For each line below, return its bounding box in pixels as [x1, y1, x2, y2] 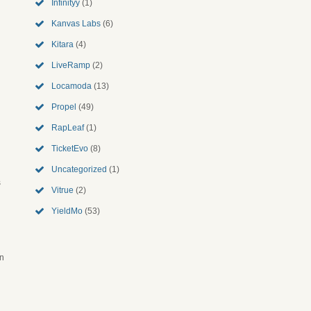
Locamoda [51, 81, 92, 91]
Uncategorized [51, 165, 107, 174]
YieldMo [51, 206, 83, 216]
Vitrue [51, 185, 74, 195]
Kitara [51, 40, 74, 49]
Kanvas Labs [51, 19, 101, 28]
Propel [51, 102, 76, 112]
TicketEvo [51, 144, 88, 153]
